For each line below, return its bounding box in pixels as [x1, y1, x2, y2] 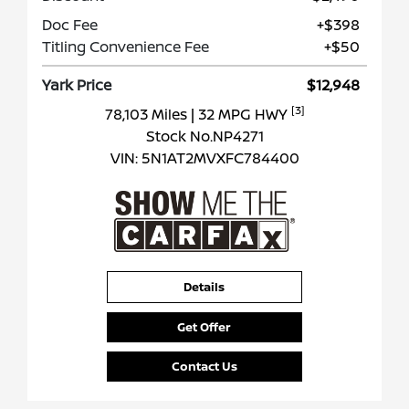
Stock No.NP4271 [145, 126, 264, 147]
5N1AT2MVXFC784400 [141, 148, 299, 169]
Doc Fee [42, 15, 98, 36]
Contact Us [171, 358, 237, 375]
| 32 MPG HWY [190, 104, 291, 125]
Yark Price [42, 75, 111, 96]
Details [184, 278, 225, 296]
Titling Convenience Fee [42, 37, 209, 58]
